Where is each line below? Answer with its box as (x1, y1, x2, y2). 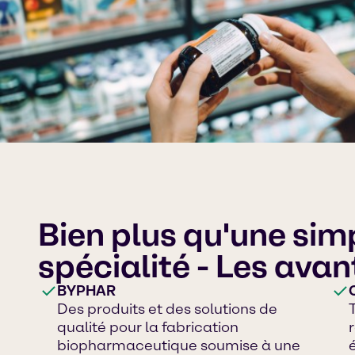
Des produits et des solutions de (57, 300, 277, 318)
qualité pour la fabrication (57, 318, 239, 336)
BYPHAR (57, 281, 116, 300)
